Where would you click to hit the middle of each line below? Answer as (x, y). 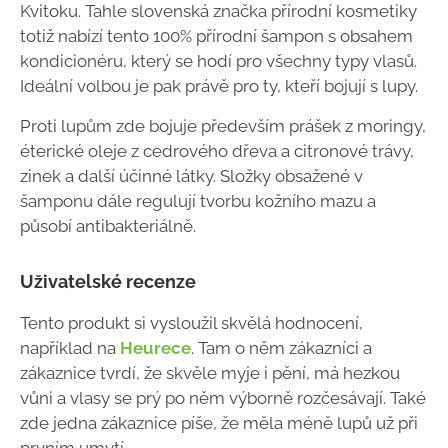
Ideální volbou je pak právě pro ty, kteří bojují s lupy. (221, 86)
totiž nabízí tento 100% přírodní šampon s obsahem (216, 36)
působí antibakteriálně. (108, 225)
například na (70, 347)
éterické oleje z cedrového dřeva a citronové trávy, (217, 150)
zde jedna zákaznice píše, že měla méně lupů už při (219, 422)
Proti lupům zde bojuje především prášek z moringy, (223, 125)
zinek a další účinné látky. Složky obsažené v (191, 175)
